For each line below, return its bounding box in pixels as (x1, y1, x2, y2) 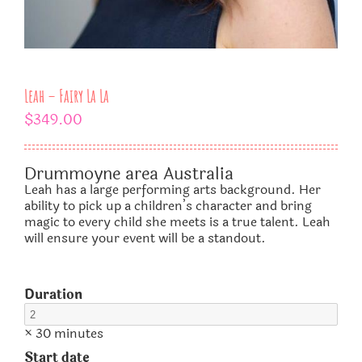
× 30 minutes (24, 323, 103, 344)
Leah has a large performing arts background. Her (24, 179, 321, 200)
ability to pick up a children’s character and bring (24, 196, 312, 216)
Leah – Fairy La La (24, 85, 109, 107)
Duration (24, 284, 82, 305)
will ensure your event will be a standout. (24, 228, 266, 248)
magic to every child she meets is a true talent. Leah (24, 212, 330, 232)
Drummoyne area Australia (24, 161, 234, 187)
